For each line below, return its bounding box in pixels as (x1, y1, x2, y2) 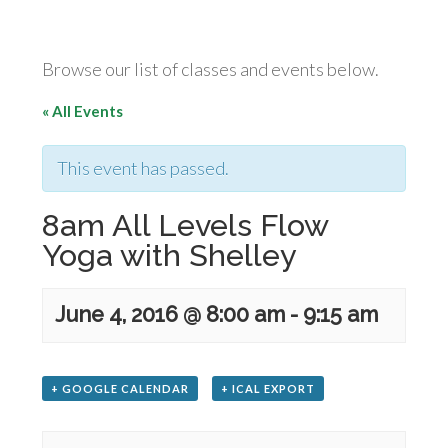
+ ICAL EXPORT (221, 382, 316, 395)
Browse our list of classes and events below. (42, 58, 380, 80)
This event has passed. (57, 157, 230, 179)
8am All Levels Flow (42, 207, 329, 243)
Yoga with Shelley (42, 237, 298, 273)
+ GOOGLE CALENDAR (51, 382, 190, 395)
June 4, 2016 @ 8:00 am (55, 302, 286, 327)
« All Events (42, 102, 124, 120)
